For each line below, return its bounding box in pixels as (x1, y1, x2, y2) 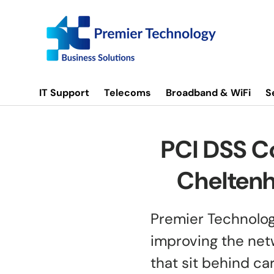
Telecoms (104, 86, 151, 99)
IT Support (39, 86, 89, 99)
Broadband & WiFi (166, 86, 251, 99)
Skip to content (56, 17, 120, 28)
